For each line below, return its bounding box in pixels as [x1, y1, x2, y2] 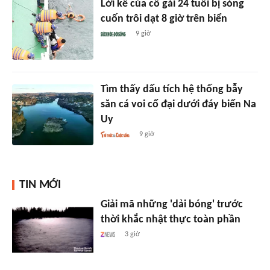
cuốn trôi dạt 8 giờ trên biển [100, 13, 227, 25]
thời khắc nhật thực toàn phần [100, 213, 240, 225]
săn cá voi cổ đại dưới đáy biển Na [100, 98, 256, 110]
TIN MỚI [19, 178, 61, 191]
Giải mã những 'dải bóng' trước [100, 198, 243, 210]
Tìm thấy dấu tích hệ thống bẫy [100, 83, 243, 95]
